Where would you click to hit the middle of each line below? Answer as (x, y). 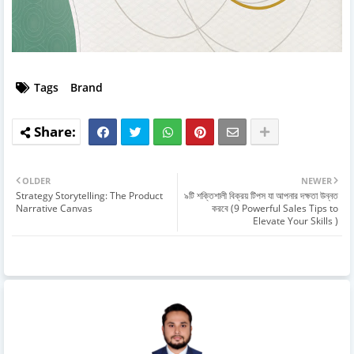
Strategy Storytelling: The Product (89, 195)
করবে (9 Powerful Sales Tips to (275, 208)
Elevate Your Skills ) (296, 220)
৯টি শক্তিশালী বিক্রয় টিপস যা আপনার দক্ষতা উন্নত (261, 195)
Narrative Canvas (54, 208)
